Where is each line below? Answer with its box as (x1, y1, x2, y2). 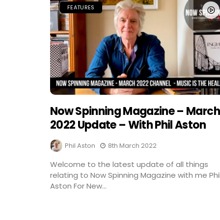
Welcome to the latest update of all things (50, 159, 208, 170)
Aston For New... (50, 181, 107, 192)
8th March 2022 (108, 141, 157, 151)
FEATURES (67, 3, 95, 11)
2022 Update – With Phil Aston (50, 117, 206, 133)
